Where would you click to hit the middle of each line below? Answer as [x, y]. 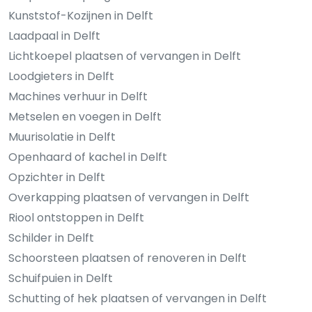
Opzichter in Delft [57, 178]
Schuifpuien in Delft [61, 279]
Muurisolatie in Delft [62, 137]
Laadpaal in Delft [54, 36]
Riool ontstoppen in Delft [76, 218]
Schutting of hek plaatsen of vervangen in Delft [138, 299]
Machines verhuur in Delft [78, 97]
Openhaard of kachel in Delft [88, 157]
